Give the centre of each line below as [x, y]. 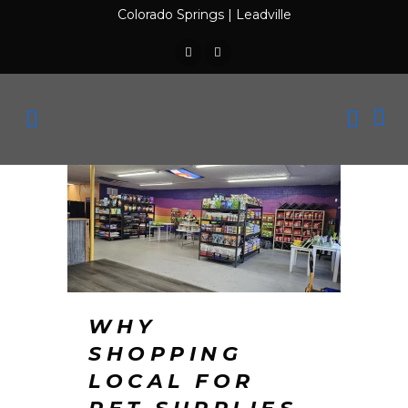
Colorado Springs [170, 15]
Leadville [263, 15]
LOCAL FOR [172, 381]
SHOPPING [165, 353]
